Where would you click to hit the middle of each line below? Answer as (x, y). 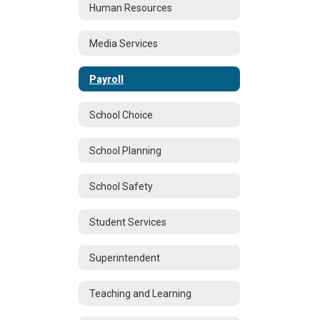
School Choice (121, 115)
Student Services (128, 222)
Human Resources (131, 7)
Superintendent (125, 257)
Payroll (106, 79)
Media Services (124, 43)
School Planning (125, 150)
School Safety (121, 186)
